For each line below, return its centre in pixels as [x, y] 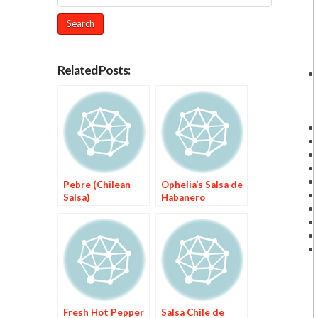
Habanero [183, 197]
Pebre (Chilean [97, 184]
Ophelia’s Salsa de [202, 184]
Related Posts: [93, 70]
